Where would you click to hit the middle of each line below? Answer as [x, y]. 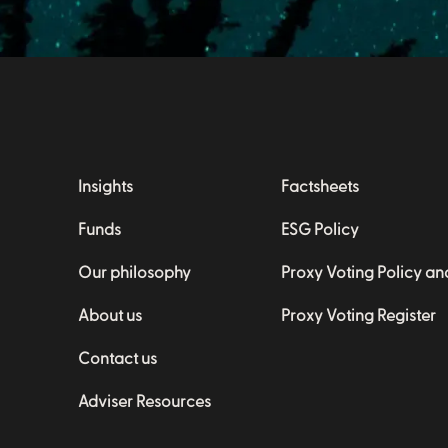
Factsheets [320, 185]
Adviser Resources [144, 400]
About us [110, 314]
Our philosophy [134, 271]
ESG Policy [320, 228]
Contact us [117, 357]
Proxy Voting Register [358, 314]
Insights [105, 185]
